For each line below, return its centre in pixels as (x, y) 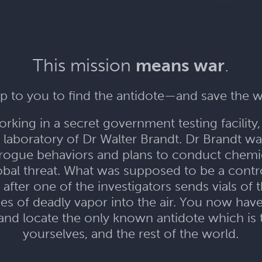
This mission (85, 65)
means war (180, 65)
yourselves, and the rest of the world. (131, 234)
